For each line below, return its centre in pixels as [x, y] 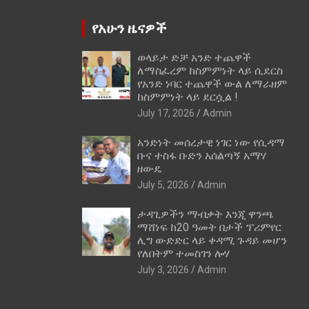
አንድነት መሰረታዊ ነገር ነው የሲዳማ [211, 142]
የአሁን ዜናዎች [129, 28]
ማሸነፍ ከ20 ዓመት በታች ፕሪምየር [209, 227]
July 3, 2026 [163, 269]
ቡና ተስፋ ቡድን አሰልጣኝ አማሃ [201, 155]
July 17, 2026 [166, 113]
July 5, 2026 [163, 185]
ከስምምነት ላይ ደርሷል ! [187, 97]
